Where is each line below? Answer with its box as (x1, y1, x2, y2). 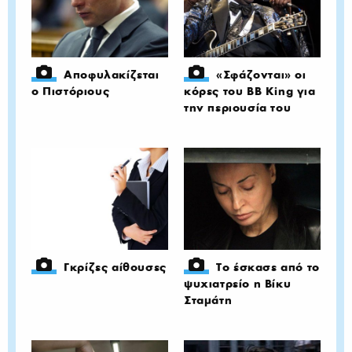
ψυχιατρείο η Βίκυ (184, 277, 291, 291)
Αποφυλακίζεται (64, 67, 159, 82)
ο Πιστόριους (31, 83, 110, 98)
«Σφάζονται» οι (216, 67, 306, 82)
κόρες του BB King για (184, 83, 316, 98)
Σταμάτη (184, 293, 233, 307)
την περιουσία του (184, 100, 291, 115)
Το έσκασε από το (216, 260, 320, 274)
